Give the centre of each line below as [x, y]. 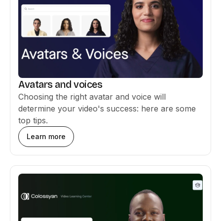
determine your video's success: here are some [107, 109]
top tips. [33, 120]
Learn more [46, 136]
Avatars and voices [60, 84]
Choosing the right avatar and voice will [92, 97]
